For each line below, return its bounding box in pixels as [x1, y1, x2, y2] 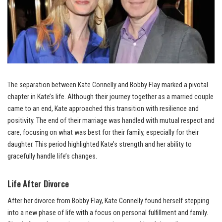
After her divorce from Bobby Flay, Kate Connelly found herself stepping [7, 197, 209, 206]
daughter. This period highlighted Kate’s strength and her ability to [7, 140, 192, 149]
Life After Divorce [7, 177, 69, 190]
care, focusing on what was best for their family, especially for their [7, 128, 199, 137]
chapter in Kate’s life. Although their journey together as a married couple [7, 93, 214, 102]
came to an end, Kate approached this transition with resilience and [7, 105, 199, 113]
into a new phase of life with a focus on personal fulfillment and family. [7, 209, 208, 218]
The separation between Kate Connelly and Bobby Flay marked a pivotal [7, 81, 208, 90]
